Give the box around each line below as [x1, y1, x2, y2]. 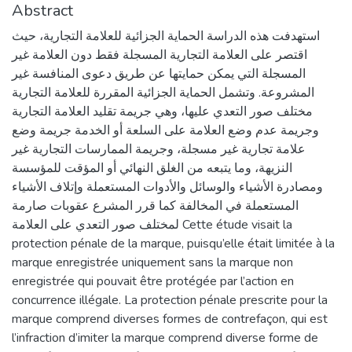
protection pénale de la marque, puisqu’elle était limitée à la [12, 234, 335, 252]
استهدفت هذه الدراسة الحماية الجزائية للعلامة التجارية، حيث [12, 27, 320, 45]
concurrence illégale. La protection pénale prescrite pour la [12, 291, 328, 309]
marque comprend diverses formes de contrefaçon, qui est [12, 310, 328, 328]
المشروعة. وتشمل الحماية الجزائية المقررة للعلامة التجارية [12, 83, 314, 101]
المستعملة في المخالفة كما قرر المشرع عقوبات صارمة [12, 196, 299, 214]
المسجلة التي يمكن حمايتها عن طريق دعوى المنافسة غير [12, 64, 306, 82]
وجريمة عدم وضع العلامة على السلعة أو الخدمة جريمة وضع [12, 121, 319, 139]
